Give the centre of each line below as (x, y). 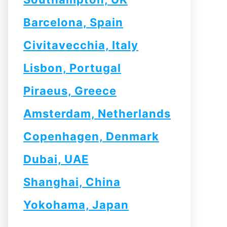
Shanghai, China (72, 182)
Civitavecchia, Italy (81, 45)
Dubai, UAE (56, 159)
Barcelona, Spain (73, 22)
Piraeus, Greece (70, 91)
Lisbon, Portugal (72, 68)
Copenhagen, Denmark (91, 136)
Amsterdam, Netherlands (97, 113)
